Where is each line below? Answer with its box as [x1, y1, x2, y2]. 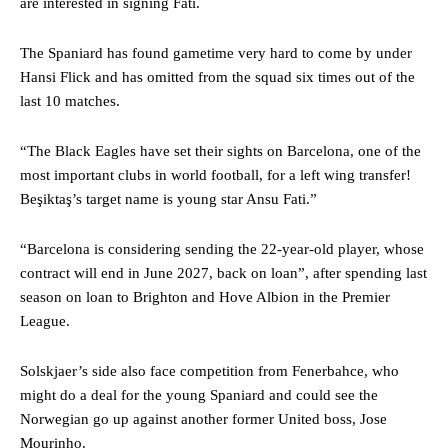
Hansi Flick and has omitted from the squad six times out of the [20, 68, 415, 85]
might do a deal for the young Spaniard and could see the [20, 386, 378, 403]
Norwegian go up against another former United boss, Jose [20, 410, 387, 427]
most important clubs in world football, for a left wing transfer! [20, 166, 411, 183]
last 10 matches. [20, 92, 120, 109]
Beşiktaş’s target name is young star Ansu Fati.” [20, 190, 317, 207]
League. [20, 312, 70, 329]
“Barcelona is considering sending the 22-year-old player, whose [20, 240, 424, 257]
